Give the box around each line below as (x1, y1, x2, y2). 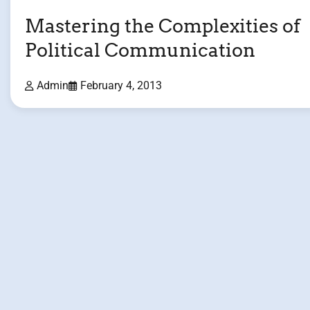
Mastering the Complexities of (25, 14, 300, 37)
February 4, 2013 (80, 79, 162, 93)
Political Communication (25, 38, 255, 62)
